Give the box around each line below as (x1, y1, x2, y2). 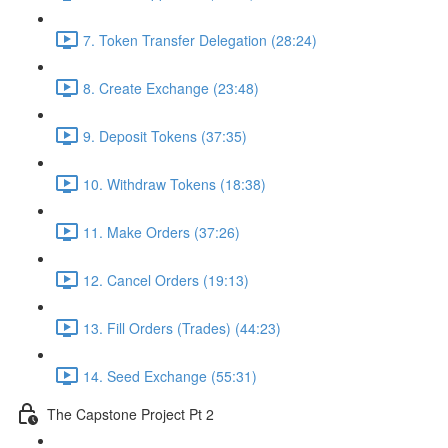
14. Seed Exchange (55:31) (83, 365, 257, 386)
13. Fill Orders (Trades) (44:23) (83, 317, 281, 338)
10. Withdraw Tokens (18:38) (83, 173, 266, 194)
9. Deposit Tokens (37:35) (83, 125, 247, 146)
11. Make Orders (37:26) (83, 221, 240, 242)
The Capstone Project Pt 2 (47, 403, 214, 424)
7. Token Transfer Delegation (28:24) (83, 29, 317, 50)
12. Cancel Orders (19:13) (83, 269, 249, 290)
